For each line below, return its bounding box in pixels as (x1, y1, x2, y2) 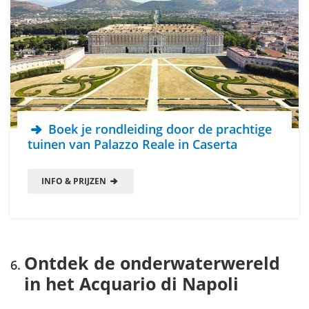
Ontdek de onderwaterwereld (24, 251, 280, 275)
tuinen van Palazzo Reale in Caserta (28, 136, 237, 153)
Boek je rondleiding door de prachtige (45, 121, 272, 138)
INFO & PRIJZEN (41, 175, 108, 188)
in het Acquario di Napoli (24, 272, 239, 296)
